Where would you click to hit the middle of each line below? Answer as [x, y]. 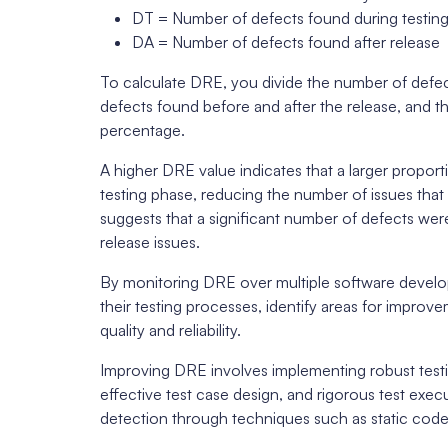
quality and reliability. [170, 330]
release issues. [150, 242]
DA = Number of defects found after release [286, 42]
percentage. [142, 130]
